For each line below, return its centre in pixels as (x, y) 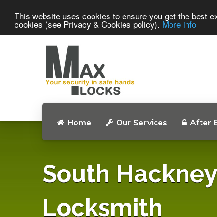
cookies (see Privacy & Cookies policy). (88, 24)
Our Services (142, 122)
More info (179, 24)
